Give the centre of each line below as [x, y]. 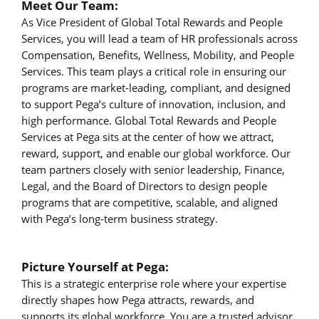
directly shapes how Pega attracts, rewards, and [138, 299]
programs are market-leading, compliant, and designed [156, 87]
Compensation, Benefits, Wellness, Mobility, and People [158, 54]
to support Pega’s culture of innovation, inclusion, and [153, 104]
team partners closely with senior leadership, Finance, [153, 169]
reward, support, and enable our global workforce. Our [156, 153]
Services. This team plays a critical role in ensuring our [154, 71]
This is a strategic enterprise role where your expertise [154, 283]
